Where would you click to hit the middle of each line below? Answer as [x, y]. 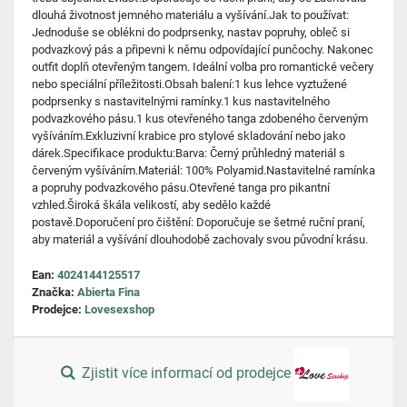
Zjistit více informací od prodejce [187, 373]
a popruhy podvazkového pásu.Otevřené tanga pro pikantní [181, 188]
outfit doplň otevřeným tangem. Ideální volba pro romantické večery [203, 67]
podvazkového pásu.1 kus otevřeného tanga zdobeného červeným [200, 119]
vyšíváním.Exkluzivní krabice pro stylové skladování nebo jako [189, 136]
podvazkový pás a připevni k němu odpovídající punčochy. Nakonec [203, 50]
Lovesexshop [119, 309]
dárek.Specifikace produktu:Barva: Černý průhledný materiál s [189, 153]
